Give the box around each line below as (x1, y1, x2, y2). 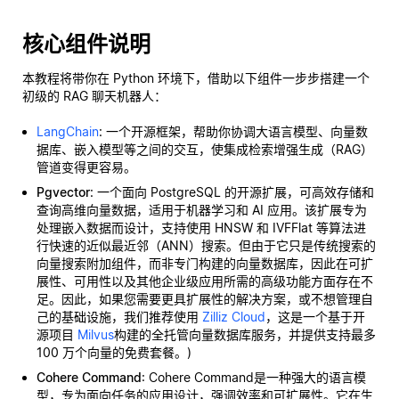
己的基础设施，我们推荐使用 (37, 309, 202, 324)
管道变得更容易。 (37, 159, 136, 175)
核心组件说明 (22, 31, 151, 57)
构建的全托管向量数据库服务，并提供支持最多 (114, 327, 376, 342)
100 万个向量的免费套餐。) (37, 345, 191, 360)
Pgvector (37, 184, 90, 199)
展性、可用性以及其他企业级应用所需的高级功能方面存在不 (37, 273, 373, 289)
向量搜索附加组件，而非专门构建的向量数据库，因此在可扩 (37, 256, 373, 271)
